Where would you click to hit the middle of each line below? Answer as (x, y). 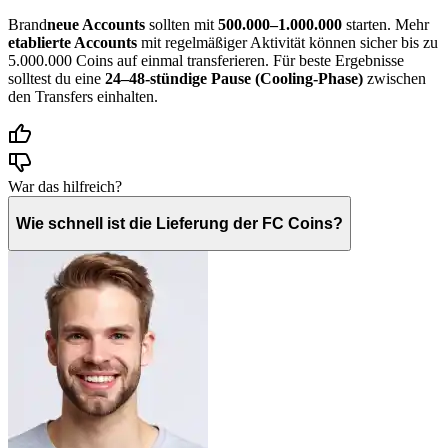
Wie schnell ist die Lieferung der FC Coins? (179, 223)
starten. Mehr (385, 25)
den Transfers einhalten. (83, 97)
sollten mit (181, 25)
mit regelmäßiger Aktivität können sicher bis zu (287, 43)
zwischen (394, 79)
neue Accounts (96, 25)
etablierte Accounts (72, 43)
